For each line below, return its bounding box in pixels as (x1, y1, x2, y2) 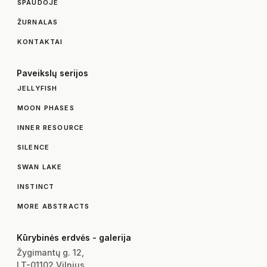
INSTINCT (17, 182, 55, 191)
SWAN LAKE (17, 162, 63, 171)
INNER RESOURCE (17, 123, 85, 132)
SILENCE (17, 142, 50, 151)
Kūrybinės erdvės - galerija (17, 232, 131, 243)
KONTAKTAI (17, 37, 63, 46)
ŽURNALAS (17, 17, 58, 26)
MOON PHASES (17, 103, 74, 112)
